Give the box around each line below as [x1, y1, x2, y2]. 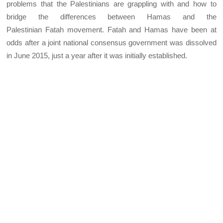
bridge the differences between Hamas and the [6, 12, 217, 21]
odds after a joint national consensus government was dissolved [6, 38, 217, 47]
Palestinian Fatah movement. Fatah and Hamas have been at [6, 25, 217, 34]
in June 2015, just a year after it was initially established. [6, 51, 188, 60]
